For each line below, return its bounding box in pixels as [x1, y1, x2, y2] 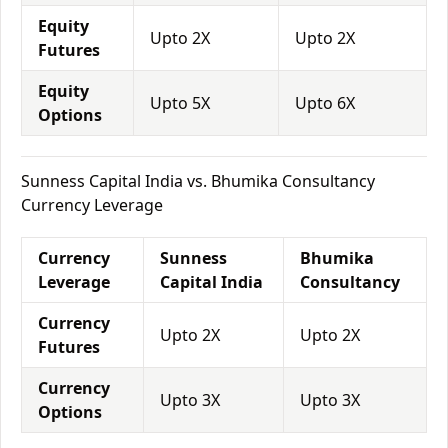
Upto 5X [150, 92, 210, 114]
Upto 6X [295, 92, 355, 114]
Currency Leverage [21, 194, 163, 216]
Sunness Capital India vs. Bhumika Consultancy [21, 170, 375, 192]
